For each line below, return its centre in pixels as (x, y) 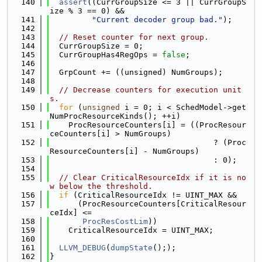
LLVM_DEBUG (82, 248)
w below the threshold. (101, 186)
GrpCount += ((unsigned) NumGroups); (136, 72)
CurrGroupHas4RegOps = (106, 55)
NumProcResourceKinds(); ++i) (115, 116)
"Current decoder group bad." (157, 20)
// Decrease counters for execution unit (150, 90)
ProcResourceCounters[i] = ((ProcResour (148, 125)
